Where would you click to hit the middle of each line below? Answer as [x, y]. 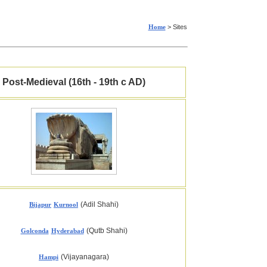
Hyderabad [67, 231]
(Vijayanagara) [85, 257]
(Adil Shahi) [100, 204]
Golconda [35, 231]
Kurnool [66, 204]
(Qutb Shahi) [107, 231]
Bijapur [40, 204]
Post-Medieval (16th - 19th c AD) [74, 82]
